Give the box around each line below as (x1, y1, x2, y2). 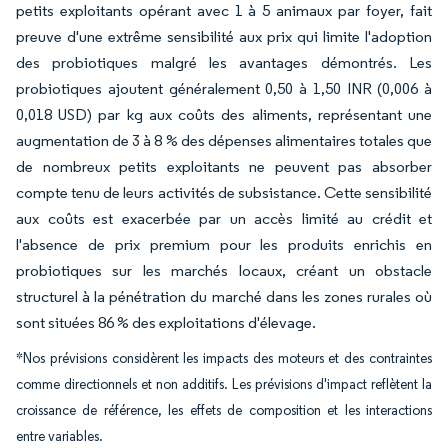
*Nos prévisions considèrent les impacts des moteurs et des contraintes (16, 350, 432, 367)
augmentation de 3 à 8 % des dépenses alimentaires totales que (16, 131, 432, 150)
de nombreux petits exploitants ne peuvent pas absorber (16, 157, 432, 176)
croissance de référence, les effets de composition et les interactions (16, 402, 432, 419)
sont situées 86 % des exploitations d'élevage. (16, 313, 316, 332)
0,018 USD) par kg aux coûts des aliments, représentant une (16, 105, 432, 124)
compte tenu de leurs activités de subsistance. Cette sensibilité (16, 183, 432, 202)
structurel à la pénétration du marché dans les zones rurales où (16, 287, 432, 306)
